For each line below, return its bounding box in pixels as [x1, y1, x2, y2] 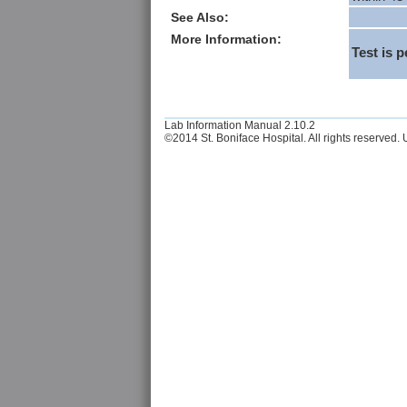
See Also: [171, 10, 229, 25]
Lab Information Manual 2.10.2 [164, 119, 315, 132]
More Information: [171, 32, 282, 46]
